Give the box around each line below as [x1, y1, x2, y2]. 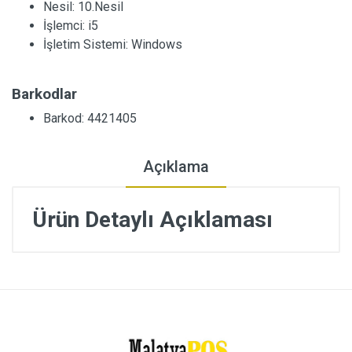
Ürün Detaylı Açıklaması [32, 207, 273, 233]
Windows [131, 37, 182, 52]
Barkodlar [12, 85, 77, 103]
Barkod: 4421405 [43, 111, 137, 126]
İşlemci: [43, 18, 88, 33]
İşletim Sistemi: [43, 37, 131, 52]
